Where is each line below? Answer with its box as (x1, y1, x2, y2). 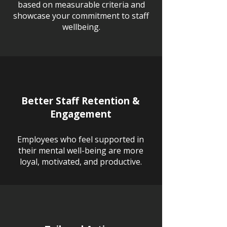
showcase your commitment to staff (13, 10, 149, 21)
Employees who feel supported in (17, 134, 144, 145)
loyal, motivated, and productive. (19, 156, 142, 167)
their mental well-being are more (18, 145, 143, 156)
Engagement (50, 107, 111, 121)
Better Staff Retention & (21, 94, 140, 107)
